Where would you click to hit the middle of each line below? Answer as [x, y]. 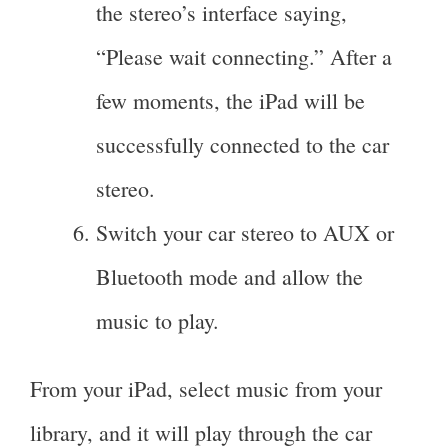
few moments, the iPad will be [230, 101]
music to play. [157, 321]
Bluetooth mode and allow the [229, 277]
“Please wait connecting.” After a [244, 57]
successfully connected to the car [242, 145]
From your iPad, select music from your [206, 389]
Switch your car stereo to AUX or [245, 233]
